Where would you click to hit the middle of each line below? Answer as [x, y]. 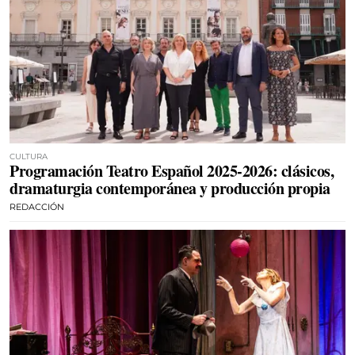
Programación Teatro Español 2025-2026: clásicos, [172, 170]
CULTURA [29, 156]
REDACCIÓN [37, 206]
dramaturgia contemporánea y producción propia [170, 188]
